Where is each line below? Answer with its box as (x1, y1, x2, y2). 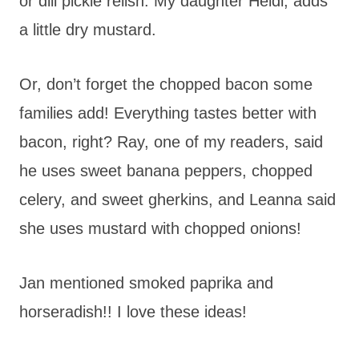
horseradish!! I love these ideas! (19, 302, 247, 321)
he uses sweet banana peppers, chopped (19, 161, 313, 179)
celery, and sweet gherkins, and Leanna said (19, 190, 336, 208)
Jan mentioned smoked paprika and (19, 273, 273, 292)
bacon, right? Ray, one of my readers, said (19, 132, 323, 151)
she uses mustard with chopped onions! (19, 219, 301, 237)
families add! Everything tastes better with (19, 103, 317, 122)
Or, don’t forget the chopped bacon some (19, 75, 313, 93)
